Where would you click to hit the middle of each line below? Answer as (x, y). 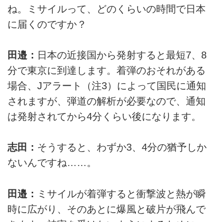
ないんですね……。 (52, 163)
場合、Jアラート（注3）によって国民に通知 (107, 85)
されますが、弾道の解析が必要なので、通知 (107, 101)
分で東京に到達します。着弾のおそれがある (107, 70)
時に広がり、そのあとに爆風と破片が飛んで (107, 209)
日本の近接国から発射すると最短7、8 (122, 55)
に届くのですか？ (47, 24)
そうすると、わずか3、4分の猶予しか (122, 147)
